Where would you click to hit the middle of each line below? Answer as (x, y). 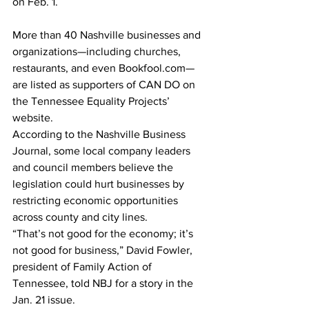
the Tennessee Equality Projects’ (92, 101)
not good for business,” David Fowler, (104, 250)
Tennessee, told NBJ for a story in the (104, 283)
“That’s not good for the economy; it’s (104, 233)
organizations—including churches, (98, 51)
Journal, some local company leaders (103, 151)
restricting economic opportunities (97, 200)
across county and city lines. (81, 217)
